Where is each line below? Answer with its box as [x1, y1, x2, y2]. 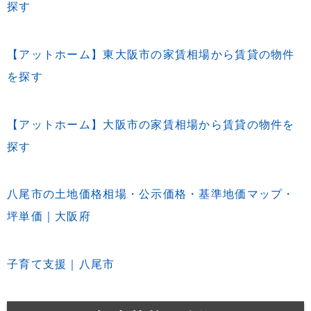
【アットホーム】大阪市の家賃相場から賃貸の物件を [7, 118, 295, 131]
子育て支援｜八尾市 [7, 258, 115, 271]
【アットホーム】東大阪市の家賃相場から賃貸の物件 [7, 48, 295, 60]
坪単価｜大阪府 [7, 210, 91, 223]
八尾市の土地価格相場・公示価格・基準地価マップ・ [7, 188, 295, 201]
